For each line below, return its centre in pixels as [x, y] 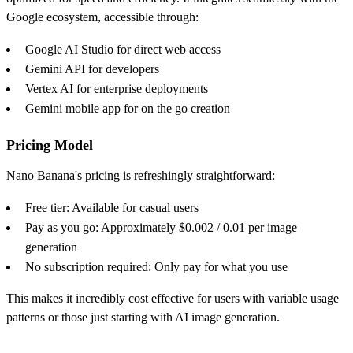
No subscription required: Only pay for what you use [156, 266]
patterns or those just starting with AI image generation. [143, 317]
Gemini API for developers [92, 69]
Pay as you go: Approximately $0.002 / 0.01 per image [161, 227]
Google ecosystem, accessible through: [102, 17]
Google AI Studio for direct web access [123, 49]
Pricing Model [50, 145]
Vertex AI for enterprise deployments [117, 88]
